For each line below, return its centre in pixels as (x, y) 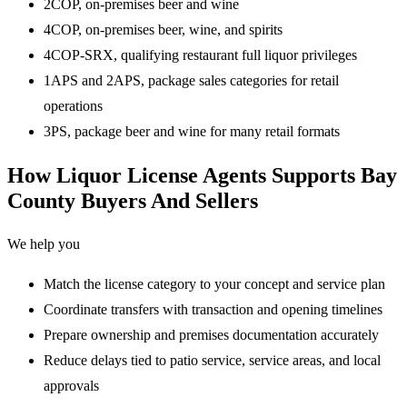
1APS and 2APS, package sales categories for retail (191, 81)
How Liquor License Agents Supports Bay (202, 175)
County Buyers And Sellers (133, 200)
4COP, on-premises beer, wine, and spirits (163, 30)
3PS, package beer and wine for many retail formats (192, 132)
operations (73, 106)
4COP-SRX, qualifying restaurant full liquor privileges (200, 55)
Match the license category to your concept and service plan (214, 283)
